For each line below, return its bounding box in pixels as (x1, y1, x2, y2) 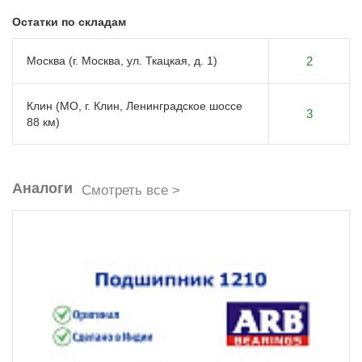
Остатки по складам (12, 15, 126, 29)
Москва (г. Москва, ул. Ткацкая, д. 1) (27, 54, 217, 68)
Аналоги (12, 180, 73, 197)
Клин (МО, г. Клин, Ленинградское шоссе (27, 99, 242, 113)
